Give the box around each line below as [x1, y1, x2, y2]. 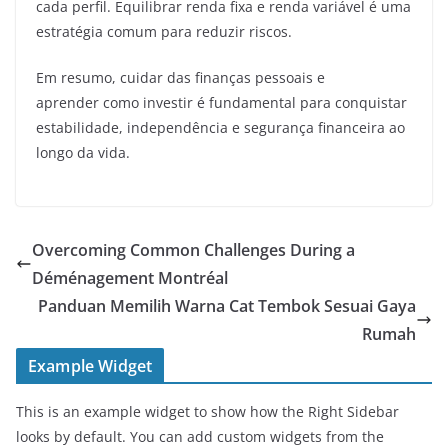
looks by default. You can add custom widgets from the [16, 427, 384, 446]
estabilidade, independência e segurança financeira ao [36, 118, 405, 137]
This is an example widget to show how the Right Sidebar [16, 402, 399, 421]
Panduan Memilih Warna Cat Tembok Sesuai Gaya [38, 295, 416, 317]
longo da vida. [36, 143, 130, 162]
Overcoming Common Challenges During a [32, 239, 355, 261]
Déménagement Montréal [32, 267, 228, 289]
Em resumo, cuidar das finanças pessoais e [36, 68, 325, 87]
